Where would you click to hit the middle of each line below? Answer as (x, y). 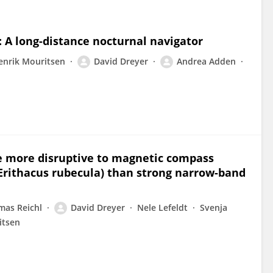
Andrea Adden (206, 61)
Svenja (214, 207)
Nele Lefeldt (162, 207)
